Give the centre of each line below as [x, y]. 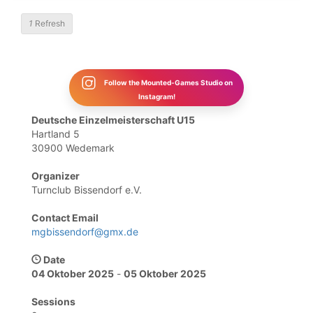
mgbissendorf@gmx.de [85, 232]
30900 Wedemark [73, 148]
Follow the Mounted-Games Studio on [168, 82]
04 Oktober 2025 [73, 274]
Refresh [49, 23]
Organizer [56, 176]
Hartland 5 [56, 134]
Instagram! [156, 96]
